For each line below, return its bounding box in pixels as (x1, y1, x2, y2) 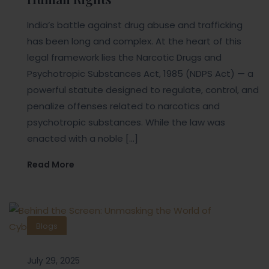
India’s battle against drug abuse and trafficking (27, 18, 243, 31)
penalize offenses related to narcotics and (27, 99, 220, 112)
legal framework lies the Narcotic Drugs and (27, 50, 222, 64)
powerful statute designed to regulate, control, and (27, 83, 259, 96)
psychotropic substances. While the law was (27, 115, 225, 128)
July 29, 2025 (27, 254, 80, 267)
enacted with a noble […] (27, 131, 138, 145)
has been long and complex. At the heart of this (27, 34, 241, 47)
